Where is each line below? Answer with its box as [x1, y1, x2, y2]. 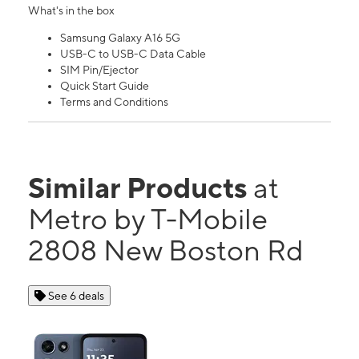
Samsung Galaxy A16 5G [60, 30, 180, 44]
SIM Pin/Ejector [60, 63, 139, 76]
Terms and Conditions [60, 95, 168, 108]
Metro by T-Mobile [28, 201, 268, 236]
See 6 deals [48, 288, 104, 302]
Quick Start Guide [60, 79, 149, 92]
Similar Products [28, 170, 253, 204]
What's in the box [28, 3, 115, 17]
